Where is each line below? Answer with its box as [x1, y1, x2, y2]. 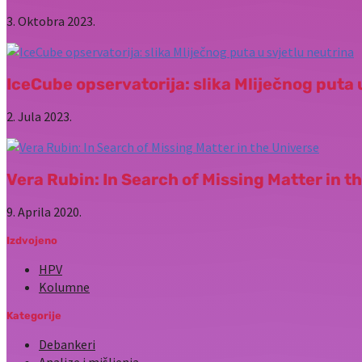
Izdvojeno [6, 234, 57, 246]
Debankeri [39, 335, 95, 352]
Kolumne [39, 278, 90, 295]
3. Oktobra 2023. [6, 12, 95, 29]
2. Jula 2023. [6, 107, 72, 124]
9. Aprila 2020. [6, 203, 82, 220]
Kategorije [6, 309, 61, 322]
